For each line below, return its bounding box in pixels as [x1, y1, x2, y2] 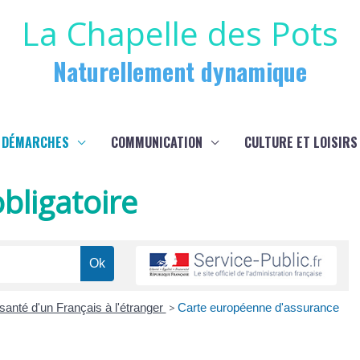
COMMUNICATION [111, 133, 202, 152]
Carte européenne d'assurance [177, 301, 339, 315]
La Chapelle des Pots [22, 10, 338, 55]
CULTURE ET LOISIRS [244, 133, 358, 152]
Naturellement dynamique [53, 53, 307, 89]
